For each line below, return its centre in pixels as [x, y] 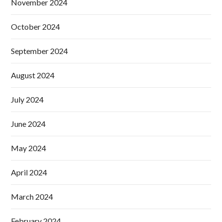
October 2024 [36, 27]
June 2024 [28, 124]
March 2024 [32, 197]
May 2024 [29, 148]
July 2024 [28, 100]
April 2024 [29, 172]
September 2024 [40, 51]
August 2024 [33, 75]
